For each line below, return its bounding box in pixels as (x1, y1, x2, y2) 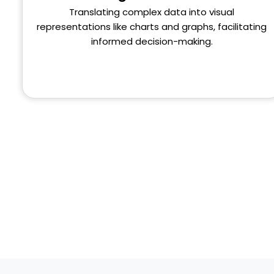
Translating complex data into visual (69, 5, 235, 18)
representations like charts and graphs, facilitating (37, 20, 267, 33)
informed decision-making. (91, 34, 213, 48)
